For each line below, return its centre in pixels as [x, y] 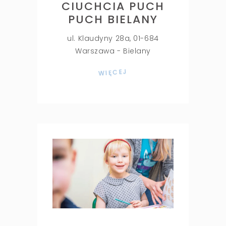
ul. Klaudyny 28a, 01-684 [113, 39]
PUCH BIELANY [113, 20]
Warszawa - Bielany [113, 51]
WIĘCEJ [113, 73]
